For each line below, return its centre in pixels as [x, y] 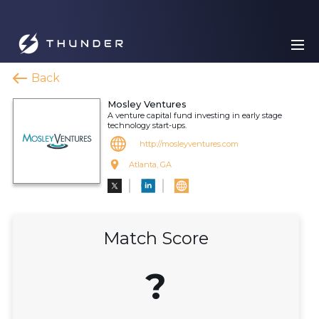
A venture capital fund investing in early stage [195, 115]
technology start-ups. [147, 125]
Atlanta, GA [150, 164]
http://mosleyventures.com [189, 144]
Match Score [156, 238]
